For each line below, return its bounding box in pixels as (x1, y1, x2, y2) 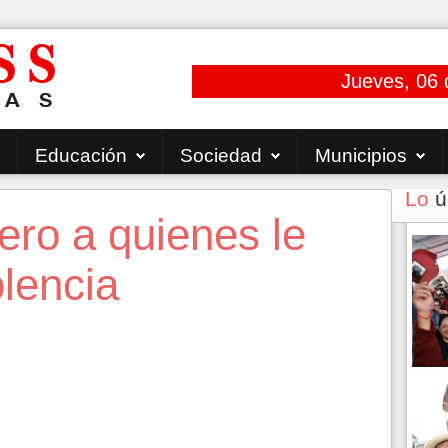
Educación (35, 145, 127, 166)
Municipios (315, 145, 407, 166)
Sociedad (180, 145, 262, 166)
